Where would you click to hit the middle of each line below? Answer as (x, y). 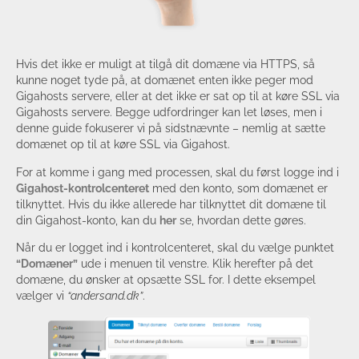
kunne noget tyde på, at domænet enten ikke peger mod (165, 81)
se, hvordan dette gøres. (241, 220)
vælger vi (42, 296)
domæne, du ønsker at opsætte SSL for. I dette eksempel (166, 280)
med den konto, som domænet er (238, 188)
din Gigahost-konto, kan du (88, 220)
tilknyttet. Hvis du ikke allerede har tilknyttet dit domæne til (171, 204)
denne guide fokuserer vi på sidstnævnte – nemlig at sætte (171, 129)
